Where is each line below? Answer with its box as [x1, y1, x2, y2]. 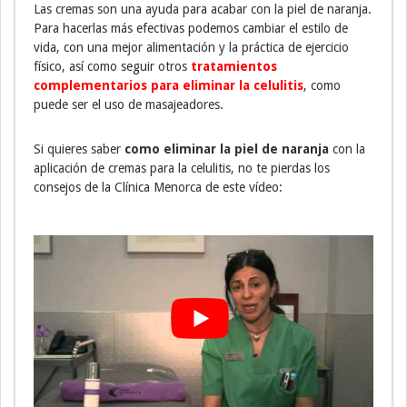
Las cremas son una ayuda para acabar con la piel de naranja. [34, 2, 372, 17]
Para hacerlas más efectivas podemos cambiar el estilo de [34, 21, 348, 36]
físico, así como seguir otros [34, 59, 191, 74]
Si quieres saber [34, 142, 124, 157]
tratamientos [191, 59, 277, 74]
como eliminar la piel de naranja [124, 142, 329, 157]
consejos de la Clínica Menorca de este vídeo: [34, 180, 283, 195]
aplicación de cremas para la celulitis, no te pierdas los [34, 161, 330, 176]
